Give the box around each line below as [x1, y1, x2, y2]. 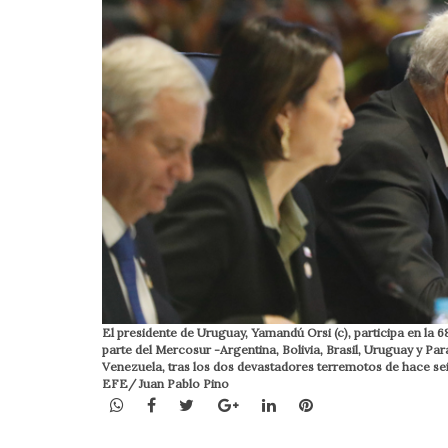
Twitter [193, 393, 253, 414]
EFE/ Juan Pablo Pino [102, 375, 229, 391]
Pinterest [311, 393, 384, 414]
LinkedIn [274, 393, 342, 414]
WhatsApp [123, 393, 202, 414]
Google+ [237, 393, 302, 414]
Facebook [155, 393, 229, 414]
